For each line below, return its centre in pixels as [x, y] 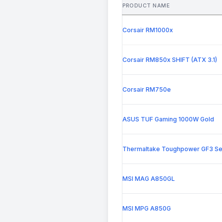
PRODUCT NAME [146, 6]
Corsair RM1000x [148, 30]
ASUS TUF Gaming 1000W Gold [168, 119]
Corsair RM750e [147, 90]
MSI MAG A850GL [149, 179]
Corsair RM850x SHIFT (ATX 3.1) [170, 60]
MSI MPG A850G [147, 209]
